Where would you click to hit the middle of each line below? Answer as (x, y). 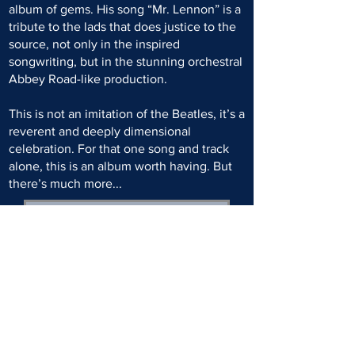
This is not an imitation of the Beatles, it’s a (127, 114)
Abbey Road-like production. (88, 79)
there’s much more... (65, 183)
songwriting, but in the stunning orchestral (126, 61)
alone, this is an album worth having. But (120, 166)
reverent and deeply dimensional (100, 131)
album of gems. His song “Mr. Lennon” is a (125, 9)
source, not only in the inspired (94, 44)
